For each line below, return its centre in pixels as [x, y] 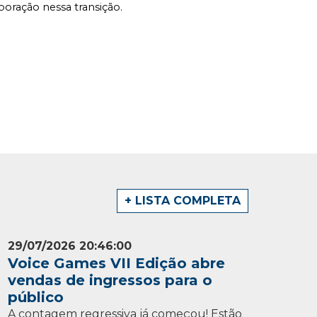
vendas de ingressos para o [110, 280]
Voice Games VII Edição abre [116, 263]
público [36, 297]
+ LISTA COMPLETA [183, 201]
